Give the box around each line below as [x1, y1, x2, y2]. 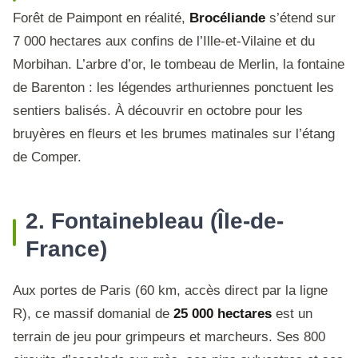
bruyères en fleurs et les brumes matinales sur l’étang [13, 126, 335, 141]
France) [26, 237, 107, 261]
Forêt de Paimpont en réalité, [13, 10, 189, 26]
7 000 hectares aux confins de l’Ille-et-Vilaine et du [13, 34, 315, 49]
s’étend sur [265, 10, 336, 26]
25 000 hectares [173, 306, 272, 321]
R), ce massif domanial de [13, 306, 173, 321]
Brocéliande [189, 10, 265, 26]
